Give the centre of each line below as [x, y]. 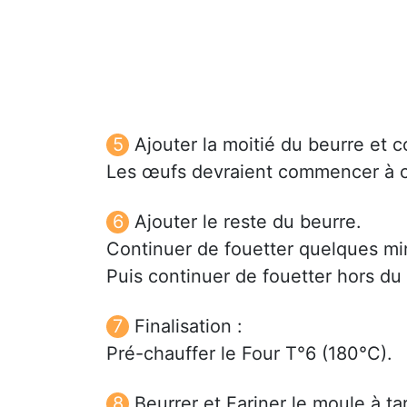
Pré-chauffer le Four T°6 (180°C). [249, 353]
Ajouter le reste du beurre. [248, 221]
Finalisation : [189, 326]
